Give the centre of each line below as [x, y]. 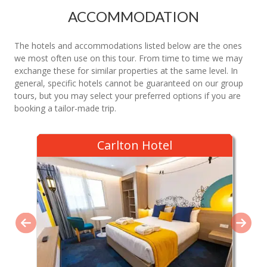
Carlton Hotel [135, 145]
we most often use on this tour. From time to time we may [128, 58]
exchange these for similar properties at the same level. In [126, 71]
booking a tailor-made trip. [65, 108]
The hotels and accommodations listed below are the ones [128, 46]
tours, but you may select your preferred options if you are [128, 96]
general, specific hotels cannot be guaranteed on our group [129, 83]
